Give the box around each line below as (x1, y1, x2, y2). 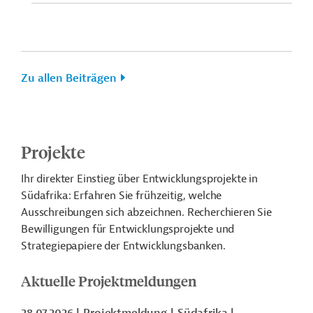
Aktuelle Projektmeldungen (21, 271, 196, 290)
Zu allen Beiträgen (21, 71, 117, 85)
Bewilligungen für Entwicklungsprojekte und (21, 222, 235, 236)
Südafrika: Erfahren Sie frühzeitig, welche (21, 189, 222, 203)
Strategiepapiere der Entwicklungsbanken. (21, 239, 226, 253)
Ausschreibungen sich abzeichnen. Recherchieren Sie (21, 205, 272, 219)
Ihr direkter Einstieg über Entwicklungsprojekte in (21, 172, 258, 186)
